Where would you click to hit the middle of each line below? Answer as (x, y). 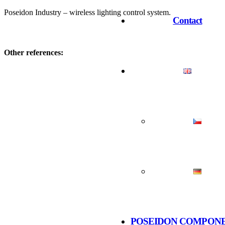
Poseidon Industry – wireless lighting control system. (87, 12)
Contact (188, 20)
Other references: (34, 52)
